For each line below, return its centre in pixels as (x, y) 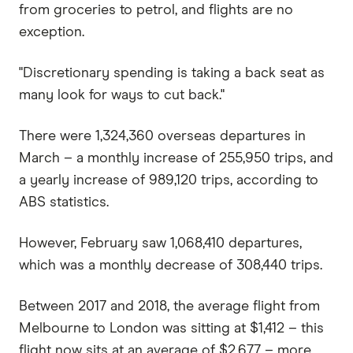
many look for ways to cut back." (122, 95)
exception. (52, 32)
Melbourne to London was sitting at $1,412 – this (171, 328)
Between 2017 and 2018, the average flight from (169, 306)
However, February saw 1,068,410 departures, (160, 243)
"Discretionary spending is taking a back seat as (172, 73)
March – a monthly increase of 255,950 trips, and (176, 158)
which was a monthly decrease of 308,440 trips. (171, 265)
